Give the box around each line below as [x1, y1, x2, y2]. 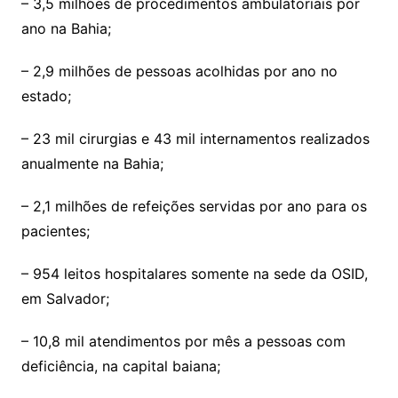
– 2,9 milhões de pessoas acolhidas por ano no [20, 62, 338, 81]
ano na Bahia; [20, 20, 111, 38]
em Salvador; [20, 290, 109, 308]
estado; [20, 87, 71, 106]
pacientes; [20, 222, 90, 241]
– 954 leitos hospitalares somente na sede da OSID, [20, 265, 368, 283]
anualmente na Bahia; [20, 155, 163, 173]
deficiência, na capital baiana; [20, 357, 220, 376]
